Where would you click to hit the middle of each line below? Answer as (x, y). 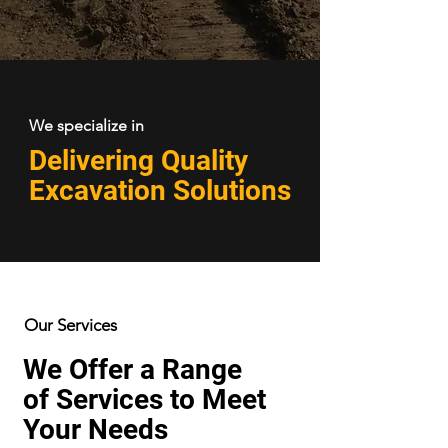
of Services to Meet (144, 399)
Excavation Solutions (160, 190)
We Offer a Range (132, 369)
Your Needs (95, 429)
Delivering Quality (138, 160)
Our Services (70, 325)
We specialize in (86, 125)
